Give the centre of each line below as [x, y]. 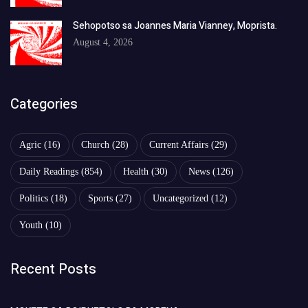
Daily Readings [49, 171]
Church [95, 144]
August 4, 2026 [103, 42]
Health [136, 171]
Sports [100, 198]
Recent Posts [53, 269]
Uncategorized [180, 198]
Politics [34, 198]
